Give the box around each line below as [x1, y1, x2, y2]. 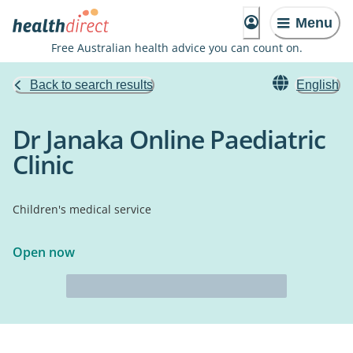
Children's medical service [13, 202, 151, 217]
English [296, 78, 339, 91]
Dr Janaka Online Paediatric [13, 122, 325, 156]
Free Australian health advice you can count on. [50, 40, 303, 55]
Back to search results [30, 78, 153, 91]
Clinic [13, 147, 73, 181]
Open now [13, 243, 75, 261]
